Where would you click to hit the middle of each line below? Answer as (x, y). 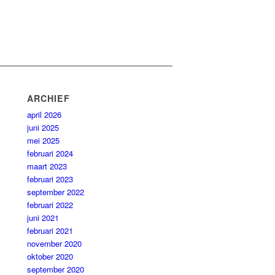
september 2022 (56, 192)
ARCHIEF (49, 99)
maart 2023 (47, 166)
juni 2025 (43, 128)
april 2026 (45, 115)
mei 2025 (44, 141)
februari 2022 (50, 205)
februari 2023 (50, 179)
